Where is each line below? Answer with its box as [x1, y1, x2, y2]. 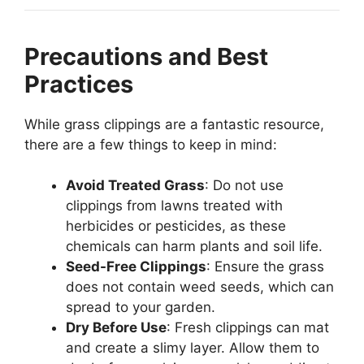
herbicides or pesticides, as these [66, 218, 286, 235]
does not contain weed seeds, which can [66, 279, 334, 296]
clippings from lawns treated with [66, 197, 283, 214]
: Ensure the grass [206, 258, 324, 275]
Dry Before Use [66, 319, 167, 336]
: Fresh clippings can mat [167, 319, 329, 336]
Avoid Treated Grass [66, 177, 205, 194]
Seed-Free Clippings [66, 258, 206, 275]
